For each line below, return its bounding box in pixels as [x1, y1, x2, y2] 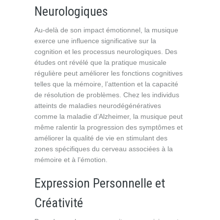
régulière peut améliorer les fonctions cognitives [34, 69, 183, 77]
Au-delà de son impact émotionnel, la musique [34, 26, 178, 34]
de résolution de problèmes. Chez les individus [34, 91, 179, 99]
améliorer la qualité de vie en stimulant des [34, 134, 167, 142]
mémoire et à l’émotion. [34, 156, 108, 164]
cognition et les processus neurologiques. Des [34, 48, 177, 55]
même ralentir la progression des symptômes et [34, 123, 183, 131]
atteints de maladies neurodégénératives [34, 102, 161, 110]
